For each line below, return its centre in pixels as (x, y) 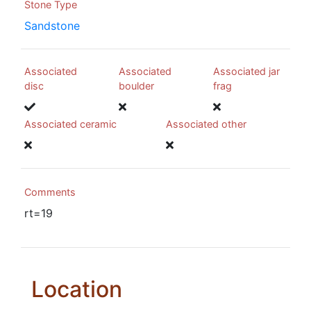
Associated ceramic (70, 124)
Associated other (206, 124)
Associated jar (246, 72)
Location (77, 289)
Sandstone (52, 26)
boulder (136, 86)
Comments (50, 192)
